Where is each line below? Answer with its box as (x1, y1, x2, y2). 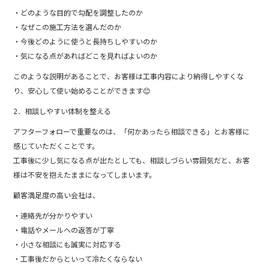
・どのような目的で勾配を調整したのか (13, 7, 144, 17)
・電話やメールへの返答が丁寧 (13, 224, 115, 235)
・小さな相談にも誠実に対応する (13, 238, 122, 249)
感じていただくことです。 (13, 140, 100, 151)
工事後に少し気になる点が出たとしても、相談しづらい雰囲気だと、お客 (13, 154, 250, 165)
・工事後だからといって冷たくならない (13, 253, 143, 264)
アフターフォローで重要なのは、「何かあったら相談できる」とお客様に (13, 125, 250, 136)
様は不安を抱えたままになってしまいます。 (13, 169, 157, 180)
